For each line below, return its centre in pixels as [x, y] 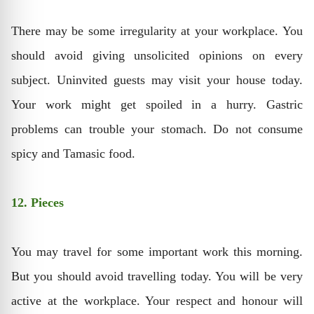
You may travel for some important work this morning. [157, 251]
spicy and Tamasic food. [73, 153]
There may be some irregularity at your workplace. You [157, 30]
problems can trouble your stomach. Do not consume [157, 129]
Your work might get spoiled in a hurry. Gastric [157, 104]
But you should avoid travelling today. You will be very [157, 276]
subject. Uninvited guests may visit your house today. [157, 80]
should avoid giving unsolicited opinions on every [157, 55]
